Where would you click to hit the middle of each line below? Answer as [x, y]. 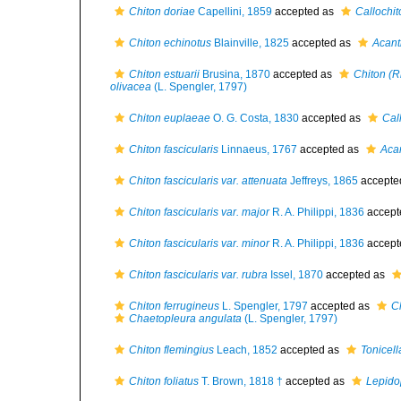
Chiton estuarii [164, 74]
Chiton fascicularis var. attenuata [208, 181]
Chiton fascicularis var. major [199, 212]
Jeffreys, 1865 [323, 181]
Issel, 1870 [295, 275]
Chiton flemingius [171, 350]
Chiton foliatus [164, 381]
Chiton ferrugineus [174, 306]
